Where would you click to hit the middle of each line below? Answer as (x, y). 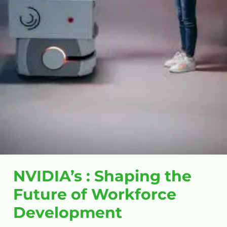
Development (67, 213)
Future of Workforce (94, 195)
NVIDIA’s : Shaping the (102, 176)
